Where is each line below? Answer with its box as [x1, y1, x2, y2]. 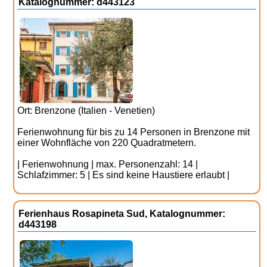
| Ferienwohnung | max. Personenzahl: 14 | [17, 159, 198, 169]
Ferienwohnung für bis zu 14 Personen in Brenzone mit [17, 127, 250, 137]
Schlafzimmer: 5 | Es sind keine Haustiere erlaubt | [17, 170, 230, 180]
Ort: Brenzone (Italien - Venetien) [17, 105, 156, 116]
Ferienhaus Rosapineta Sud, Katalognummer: [18, 209, 226, 219]
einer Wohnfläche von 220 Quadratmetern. [17, 138, 197, 148]
